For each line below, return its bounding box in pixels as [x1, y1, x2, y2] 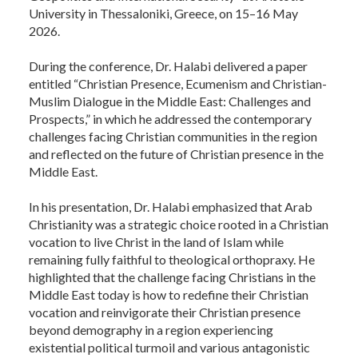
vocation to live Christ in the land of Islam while [29, 233, 284, 249]
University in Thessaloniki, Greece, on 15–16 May [29, 5, 298, 21]
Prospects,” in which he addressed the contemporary [29, 110, 312, 126]
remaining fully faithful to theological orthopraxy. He [29, 251, 315, 267]
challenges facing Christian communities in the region [29, 128, 317, 144]
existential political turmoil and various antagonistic [29, 339, 310, 355]
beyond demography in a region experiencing [29, 321, 273, 337]
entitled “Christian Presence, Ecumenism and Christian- [29, 75, 327, 91]
